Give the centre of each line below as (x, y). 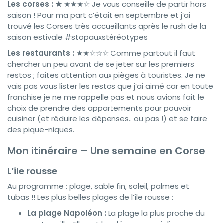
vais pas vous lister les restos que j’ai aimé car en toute (110, 86)
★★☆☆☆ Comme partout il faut (136, 53)
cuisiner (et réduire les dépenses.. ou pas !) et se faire (107, 118)
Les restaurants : (42, 53)
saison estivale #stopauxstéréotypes (78, 37)
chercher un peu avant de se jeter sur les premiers (101, 64)
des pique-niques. (41, 129)
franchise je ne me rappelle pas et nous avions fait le (106, 97)
